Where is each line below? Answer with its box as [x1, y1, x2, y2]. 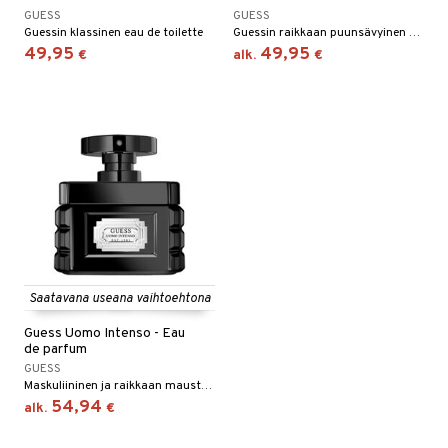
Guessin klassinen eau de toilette [24, 25, 203, 42]
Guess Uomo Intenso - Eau [24, 325, 185, 343]
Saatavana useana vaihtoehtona [28, 291, 211, 308]
